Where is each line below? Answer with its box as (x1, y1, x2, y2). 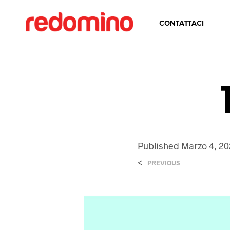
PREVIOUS (147, 159, 180, 167)
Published (138, 140, 182, 151)
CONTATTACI (159, 21, 204, 27)
